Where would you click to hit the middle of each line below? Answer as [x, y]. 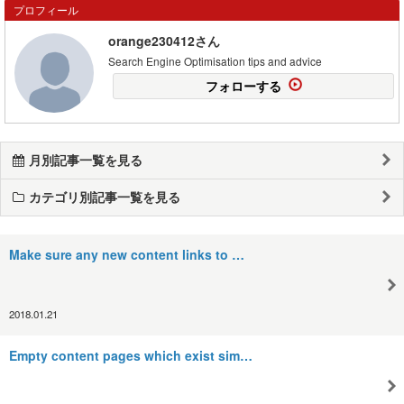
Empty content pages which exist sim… [131, 355]
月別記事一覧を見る [86, 159]
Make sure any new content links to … [127, 254]
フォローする [243, 85]
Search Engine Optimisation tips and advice [215, 60]
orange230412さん [164, 40]
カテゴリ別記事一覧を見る [105, 196]
